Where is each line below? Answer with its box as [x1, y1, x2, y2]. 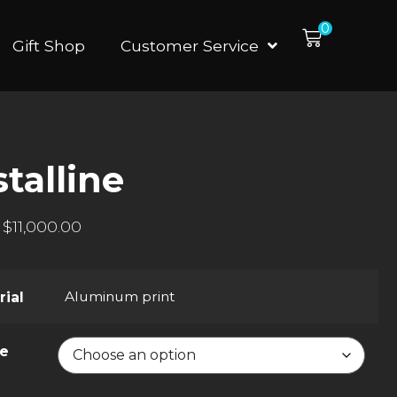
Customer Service [120, 35, 259, 55]
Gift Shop [12, 35, 85, 55]
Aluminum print [65, 287, 175, 305]
